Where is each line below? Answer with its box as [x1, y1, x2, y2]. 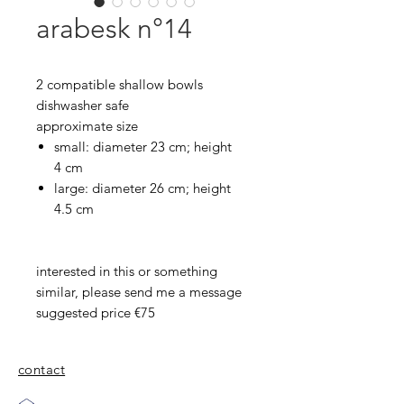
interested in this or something [36, 262, 217, 280]
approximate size [36, 117, 138, 134]
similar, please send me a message [36, 283, 242, 300]
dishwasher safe [36, 96, 129, 114]
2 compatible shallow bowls [36, 76, 203, 93]
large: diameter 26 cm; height [54, 179, 231, 197]
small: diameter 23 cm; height [54, 138, 232, 155]
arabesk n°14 [36, 13, 192, 45]
